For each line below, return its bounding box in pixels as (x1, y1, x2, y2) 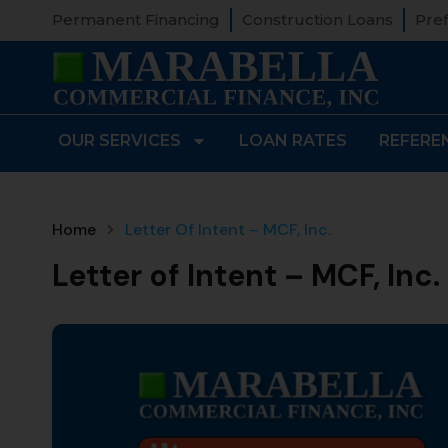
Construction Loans (242, 10, 393, 29)
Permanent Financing (52, 10, 220, 29)
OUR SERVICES (58, 131, 181, 150)
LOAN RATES (239, 131, 347, 150)
